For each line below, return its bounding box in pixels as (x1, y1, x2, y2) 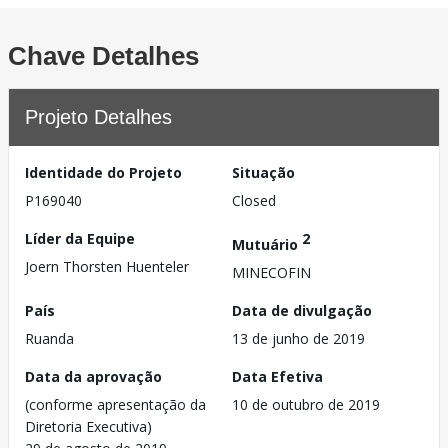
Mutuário (232, 234, 302, 254)
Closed (232, 191, 276, 210)
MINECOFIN (232, 262, 311, 282)
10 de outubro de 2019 (232, 394, 380, 414)
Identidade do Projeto (25, 163, 182, 182)
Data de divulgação (232, 300, 372, 320)
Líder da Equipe (25, 229, 135, 248)
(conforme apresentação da (25, 394, 206, 414)
